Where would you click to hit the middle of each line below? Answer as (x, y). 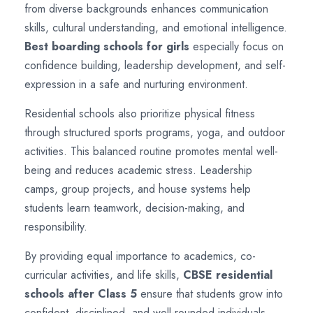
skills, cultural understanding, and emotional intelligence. (156, 27)
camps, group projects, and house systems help (138, 189)
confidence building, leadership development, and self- (155, 65)
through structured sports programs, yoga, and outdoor (155, 132)
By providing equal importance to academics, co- (140, 256)
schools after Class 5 (81, 293)
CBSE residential (228, 275)
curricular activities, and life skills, (104, 275)
